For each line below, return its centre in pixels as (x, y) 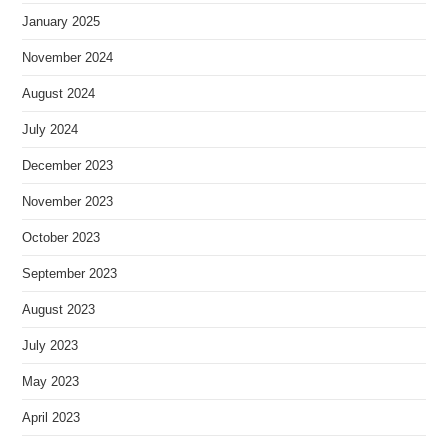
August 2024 (59, 94)
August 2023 (59, 310)
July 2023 (50, 346)
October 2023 (61, 238)
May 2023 (51, 382)
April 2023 (51, 418)
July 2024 (50, 130)
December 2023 (68, 166)
